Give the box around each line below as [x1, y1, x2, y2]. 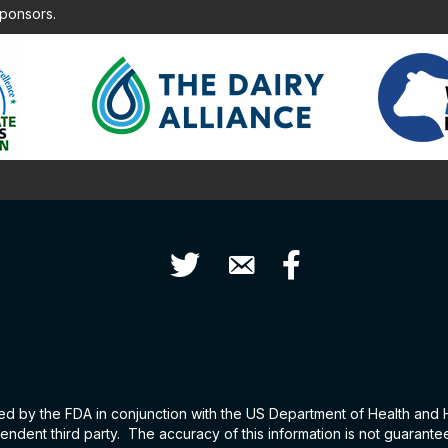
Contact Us [224, 249, 297, 267]
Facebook [280, 249, 349, 267]
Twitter [168, 249, 214, 267]
